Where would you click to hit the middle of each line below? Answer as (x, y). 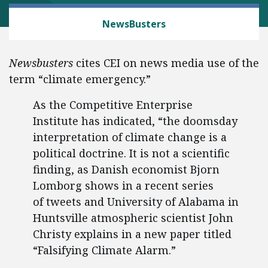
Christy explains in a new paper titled (132, 234)
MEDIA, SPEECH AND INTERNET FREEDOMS (115, 15)
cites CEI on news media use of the (167, 63)
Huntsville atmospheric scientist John (133, 218)
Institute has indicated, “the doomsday (135, 121)
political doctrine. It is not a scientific (131, 153)
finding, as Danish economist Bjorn (126, 169)
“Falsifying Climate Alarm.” (104, 250)
